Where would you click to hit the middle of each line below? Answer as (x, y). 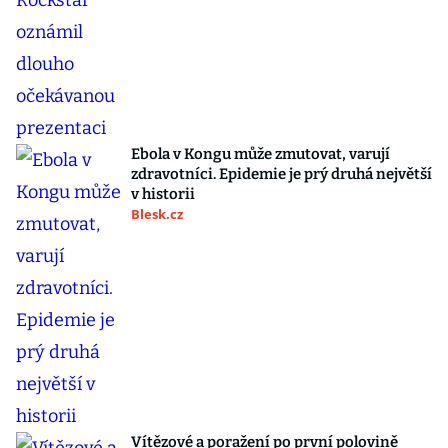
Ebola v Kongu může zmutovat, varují (260, 154)
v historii (163, 194)
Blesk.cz (157, 214)
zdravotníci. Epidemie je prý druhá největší (281, 174)
